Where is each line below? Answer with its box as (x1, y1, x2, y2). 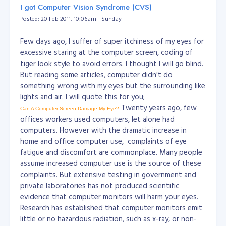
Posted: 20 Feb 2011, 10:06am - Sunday (20, 14, 122, 23)
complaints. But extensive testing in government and (20, 168, 196, 180)
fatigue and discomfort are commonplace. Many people (20, 146, 202, 158)
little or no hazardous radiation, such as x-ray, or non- (20, 213, 197, 224)
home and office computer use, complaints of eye (20, 135, 187, 147)
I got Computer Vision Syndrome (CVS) (20, 2, 152, 13)
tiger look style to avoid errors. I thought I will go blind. (20, 58, 203, 69)
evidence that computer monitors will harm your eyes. (20, 191, 198, 202)
